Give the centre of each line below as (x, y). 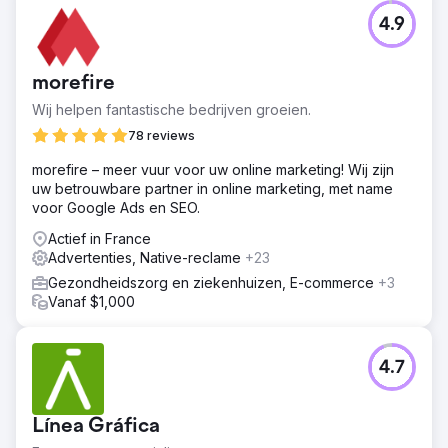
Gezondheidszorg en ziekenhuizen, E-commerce (213, 282)
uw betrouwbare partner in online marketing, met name (212, 188)
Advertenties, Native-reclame (146, 257)
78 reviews (161, 135)
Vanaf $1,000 (91, 301)
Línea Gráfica (96, 426)
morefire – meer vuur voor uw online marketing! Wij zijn (213, 169)
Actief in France (99, 238)
